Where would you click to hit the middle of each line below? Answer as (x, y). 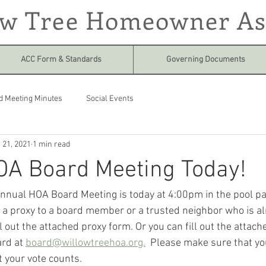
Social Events (110, 99)
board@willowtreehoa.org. (85, 243)
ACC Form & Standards (61, 60)
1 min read (51, 144)
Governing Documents (205, 60)
